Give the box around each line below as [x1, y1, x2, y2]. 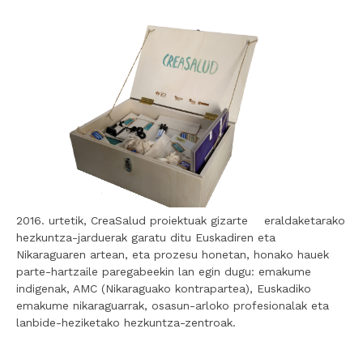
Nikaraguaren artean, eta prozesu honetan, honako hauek [16, 247, 329, 261]
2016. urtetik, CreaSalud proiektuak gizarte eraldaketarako [16, 213, 345, 227]
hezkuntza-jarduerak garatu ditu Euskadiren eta [16, 230, 275, 244]
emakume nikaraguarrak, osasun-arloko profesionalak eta [16, 298, 329, 312]
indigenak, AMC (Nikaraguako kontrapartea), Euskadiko [16, 281, 311, 295]
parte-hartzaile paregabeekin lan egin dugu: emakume [16, 264, 311, 278]
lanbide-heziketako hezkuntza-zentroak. [16, 315, 236, 329]
